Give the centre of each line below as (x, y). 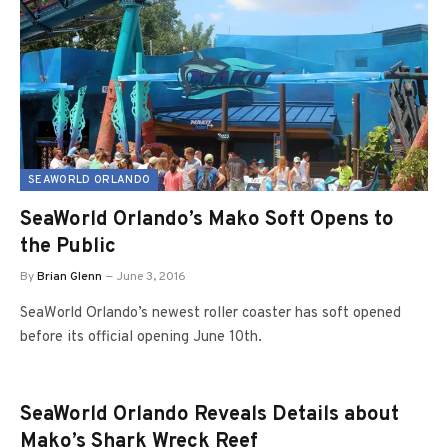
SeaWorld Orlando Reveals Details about (209, 414)
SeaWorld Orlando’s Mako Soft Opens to (207, 219)
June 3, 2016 (151, 276)
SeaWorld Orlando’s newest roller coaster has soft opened (210, 313)
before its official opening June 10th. (141, 337)
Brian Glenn (69, 276)
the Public (68, 246)
